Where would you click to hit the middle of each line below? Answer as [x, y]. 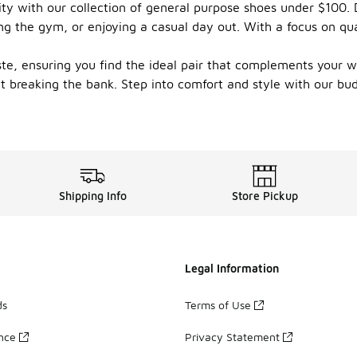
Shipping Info [92, 196]
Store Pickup [265, 196]
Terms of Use [218, 304]
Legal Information [232, 268]
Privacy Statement [232, 336]
